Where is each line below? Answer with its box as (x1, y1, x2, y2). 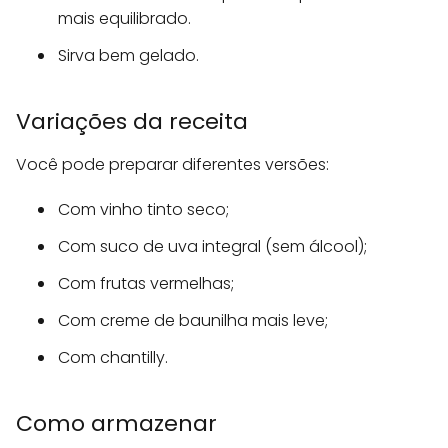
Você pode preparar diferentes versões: (16, 153, 329, 177)
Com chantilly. (58, 346, 168, 370)
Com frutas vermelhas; (58, 272, 234, 296)
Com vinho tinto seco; (58, 198, 229, 222)
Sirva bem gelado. (58, 44, 199, 68)
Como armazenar (16, 408, 217, 440)
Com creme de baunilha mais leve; (58, 309, 328, 333)
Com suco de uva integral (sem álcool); (58, 235, 367, 259)
